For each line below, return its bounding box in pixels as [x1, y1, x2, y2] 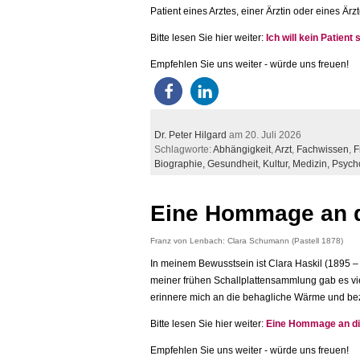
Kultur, [263, 157, 292, 170]
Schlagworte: [154, 143, 213, 155]
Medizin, [292, 157, 332, 170]
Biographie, [154, 157, 207, 170]
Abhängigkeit [213, 143, 271, 155]
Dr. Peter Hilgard [154, 129, 227, 141]
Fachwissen [297, 143, 349, 155]
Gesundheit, [207, 157, 263, 170]
